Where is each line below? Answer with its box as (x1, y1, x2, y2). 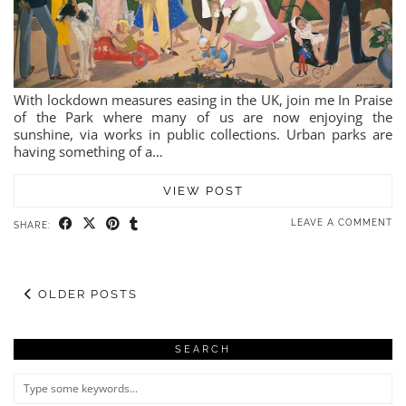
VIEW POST (162, 183, 244, 198)
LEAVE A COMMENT (291, 217, 392, 227)
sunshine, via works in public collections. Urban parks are (14, 124, 392, 143)
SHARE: (14, 219, 54, 230)
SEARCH (175, 343, 231, 355)
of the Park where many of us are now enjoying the (14, 107, 392, 126)
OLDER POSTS (34, 286, 138, 301)
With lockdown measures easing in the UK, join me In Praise (14, 90, 392, 109)
